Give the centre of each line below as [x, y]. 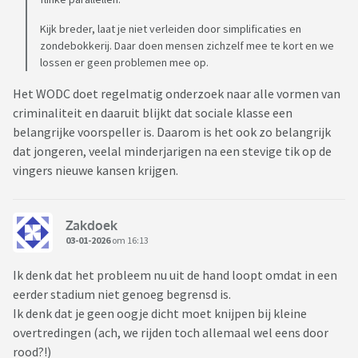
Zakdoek [91, 225]
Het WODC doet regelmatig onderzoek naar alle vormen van [177, 94]
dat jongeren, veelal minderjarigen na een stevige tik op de [172, 151]
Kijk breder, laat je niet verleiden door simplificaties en [171, 29]
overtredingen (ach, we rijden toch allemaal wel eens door [171, 333]
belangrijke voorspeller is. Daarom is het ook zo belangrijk [172, 132]
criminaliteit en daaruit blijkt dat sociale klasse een [153, 113]
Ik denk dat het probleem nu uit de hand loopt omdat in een [175, 275]
